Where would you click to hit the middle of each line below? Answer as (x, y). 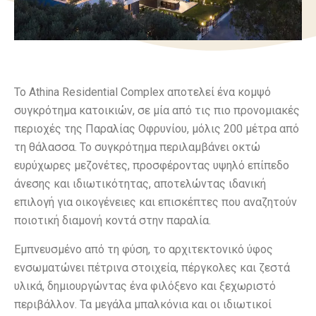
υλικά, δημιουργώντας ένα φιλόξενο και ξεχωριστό (145, 286)
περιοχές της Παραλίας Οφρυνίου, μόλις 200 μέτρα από (157, 128)
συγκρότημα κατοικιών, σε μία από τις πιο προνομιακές (157, 110)
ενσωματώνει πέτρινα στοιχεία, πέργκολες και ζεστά (152, 267)
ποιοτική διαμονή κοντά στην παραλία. (113, 220)
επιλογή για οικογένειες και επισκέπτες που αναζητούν (156, 202)
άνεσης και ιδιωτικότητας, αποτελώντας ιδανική (140, 183)
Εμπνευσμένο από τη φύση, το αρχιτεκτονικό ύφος (144, 249)
